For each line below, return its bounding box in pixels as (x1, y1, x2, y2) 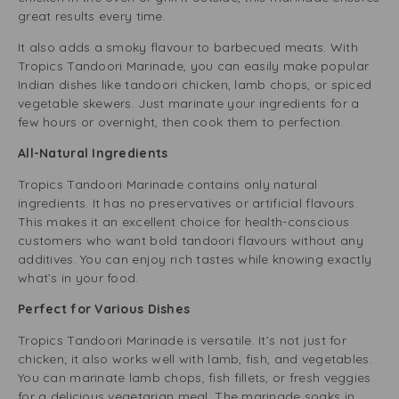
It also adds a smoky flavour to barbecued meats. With (18, 39, 358, 55)
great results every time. (18, 8, 170, 24)
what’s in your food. (18, 270, 139, 286)
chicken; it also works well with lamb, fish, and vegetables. (18, 351, 372, 367)
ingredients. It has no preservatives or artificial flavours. (18, 195, 358, 211)
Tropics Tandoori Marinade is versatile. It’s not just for (18, 332, 346, 348)
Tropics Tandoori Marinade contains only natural (18, 176, 318, 192)
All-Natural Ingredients (18, 145, 175, 161)
